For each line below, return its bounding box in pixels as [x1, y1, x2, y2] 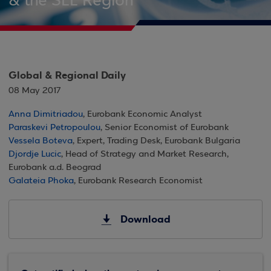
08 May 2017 [8, 86, 60, 96]
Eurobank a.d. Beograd [8, 163, 101, 172]
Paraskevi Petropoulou [8, 123, 100, 132]
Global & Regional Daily [8, 68, 126, 82]
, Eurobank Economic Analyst [83, 109, 202, 119]
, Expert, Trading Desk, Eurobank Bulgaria [73, 136, 240, 146]
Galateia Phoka [8, 176, 74, 186]
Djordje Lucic [8, 149, 61, 159]
